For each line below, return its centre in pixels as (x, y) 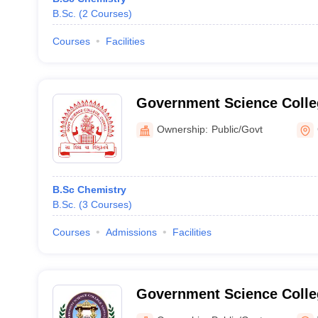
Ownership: (182, 129)
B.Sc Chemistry (89, 190)
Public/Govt (237, 129)
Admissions (131, 232)
